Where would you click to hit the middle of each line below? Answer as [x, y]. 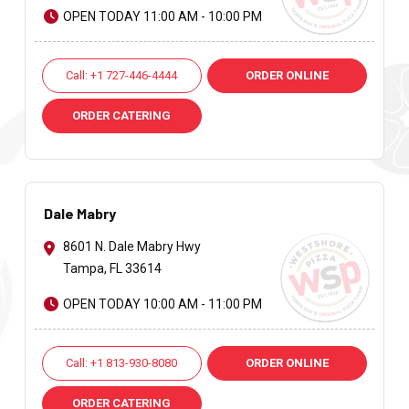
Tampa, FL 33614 [112, 269]
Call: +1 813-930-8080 [122, 363]
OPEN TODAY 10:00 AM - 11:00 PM [162, 304]
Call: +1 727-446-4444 [122, 76]
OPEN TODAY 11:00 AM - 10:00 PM [162, 17]
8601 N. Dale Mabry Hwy [131, 247]
